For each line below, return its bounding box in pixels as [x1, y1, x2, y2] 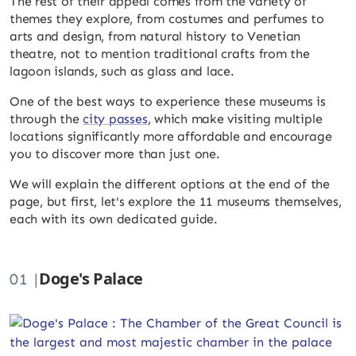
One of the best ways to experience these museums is [10, 94, 326, 109]
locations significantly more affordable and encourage [10, 129, 332, 144]
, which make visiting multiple [147, 111, 323, 126]
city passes [83, 111, 148, 126]
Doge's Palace [39, 268, 143, 289]
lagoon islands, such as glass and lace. [10, 64, 234, 79]
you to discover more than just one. [10, 146, 220, 161]
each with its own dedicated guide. [10, 211, 218, 226]
